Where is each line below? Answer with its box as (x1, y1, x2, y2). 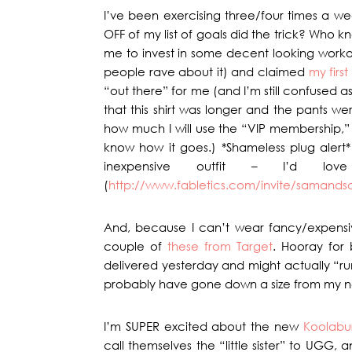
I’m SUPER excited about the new (104, 318, 303, 334)
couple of (104, 238, 167, 254)
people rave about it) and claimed (104, 64, 309, 79)
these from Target (167, 238, 273, 254)
